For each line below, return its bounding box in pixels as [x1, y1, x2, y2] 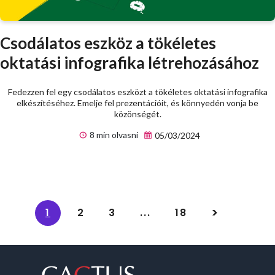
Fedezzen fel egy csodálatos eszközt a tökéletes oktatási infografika [7, 87, 268, 98]
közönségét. [114, 109, 161, 120]
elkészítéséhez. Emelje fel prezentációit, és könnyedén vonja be [17, 98, 258, 109]
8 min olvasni [87, 130, 138, 141]
